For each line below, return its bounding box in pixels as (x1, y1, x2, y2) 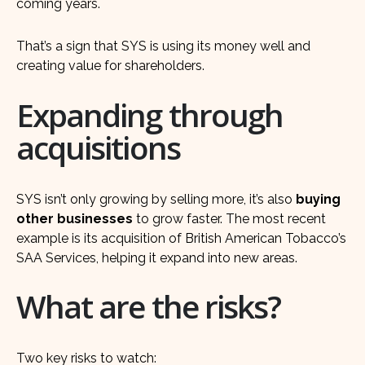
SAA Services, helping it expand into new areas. (16, 249, 297, 266)
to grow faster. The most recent (133, 210, 326, 226)
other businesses (16, 210, 133, 226)
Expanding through (16, 93, 284, 136)
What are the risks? (16, 285, 281, 328)
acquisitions (16, 125, 180, 169)
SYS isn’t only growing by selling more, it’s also (16, 191, 296, 207)
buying (296, 191, 341, 207)
